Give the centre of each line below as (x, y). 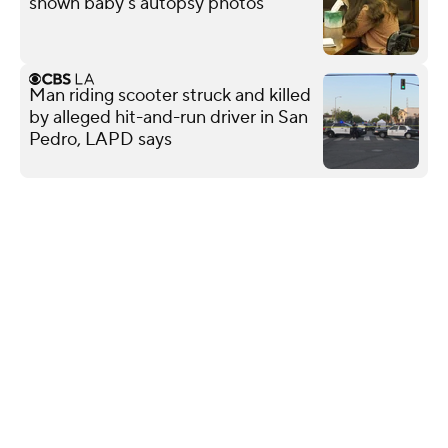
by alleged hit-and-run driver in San (168, 117)
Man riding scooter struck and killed (170, 95)
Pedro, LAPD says (100, 139)
